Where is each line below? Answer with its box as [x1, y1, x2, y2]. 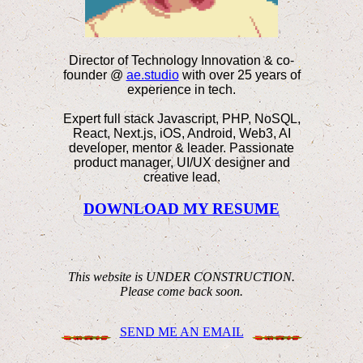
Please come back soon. [120, 284, 243, 298]
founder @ [62, 67, 123, 82]
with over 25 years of [181, 67, 301, 82]
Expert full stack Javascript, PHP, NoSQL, [62, 111, 301, 126]
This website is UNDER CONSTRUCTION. [68, 269, 295, 284]
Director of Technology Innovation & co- [69, 53, 294, 67]
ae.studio [126, 67, 179, 82]
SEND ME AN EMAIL [119, 324, 244, 339]
